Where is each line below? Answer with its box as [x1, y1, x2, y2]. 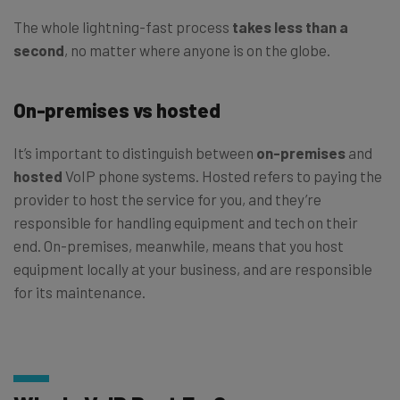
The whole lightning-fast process [13, 17, 232, 36]
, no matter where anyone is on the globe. [64, 40, 330, 59]
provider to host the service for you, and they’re [13, 189, 321, 208]
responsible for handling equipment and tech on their [13, 212, 358, 231]
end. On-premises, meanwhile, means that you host [13, 236, 344, 254]
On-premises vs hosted [13, 97, 221, 121]
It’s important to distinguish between [13, 143, 256, 162]
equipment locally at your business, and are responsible [13, 259, 372, 278]
